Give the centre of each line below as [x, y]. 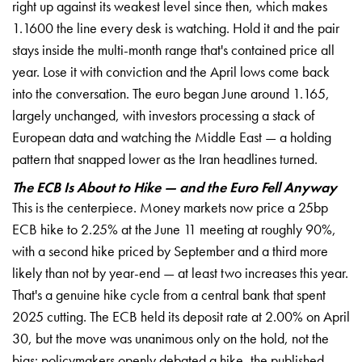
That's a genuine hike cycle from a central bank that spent [169, 294]
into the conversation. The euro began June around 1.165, [171, 93]
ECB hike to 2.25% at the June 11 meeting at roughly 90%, [174, 229]
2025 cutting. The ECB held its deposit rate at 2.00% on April [181, 316]
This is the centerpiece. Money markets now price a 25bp [170, 207]
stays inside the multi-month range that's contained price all [173, 49]
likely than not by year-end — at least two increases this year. [180, 272]
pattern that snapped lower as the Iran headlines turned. [165, 158]
